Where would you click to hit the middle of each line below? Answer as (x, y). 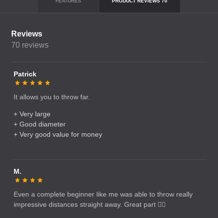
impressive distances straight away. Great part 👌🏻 (90, 204)
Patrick (25, 74)
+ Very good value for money (58, 134)
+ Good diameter (40, 124)
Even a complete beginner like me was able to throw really (103, 194)
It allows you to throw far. (52, 97)
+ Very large (32, 114)
